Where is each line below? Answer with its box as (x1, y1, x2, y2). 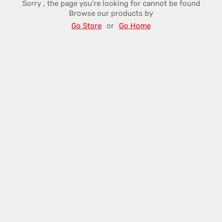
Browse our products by (69, 9, 153, 18)
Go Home (119, 21, 151, 30)
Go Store (71, 21, 102, 30)
